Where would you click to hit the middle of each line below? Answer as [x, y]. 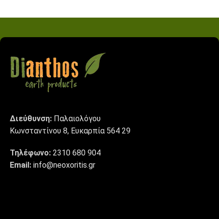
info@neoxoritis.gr [64, 165]
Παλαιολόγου [77, 119]
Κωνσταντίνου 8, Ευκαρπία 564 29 [70, 131]
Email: [21, 165]
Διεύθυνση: [32, 119]
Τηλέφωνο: [30, 153]
